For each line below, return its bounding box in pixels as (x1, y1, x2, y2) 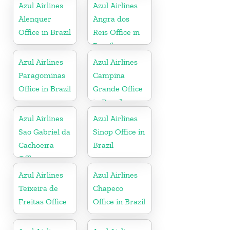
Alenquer (18, 13, 51, 24)
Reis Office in (93, 27, 140, 37)
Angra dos (93, 13, 130, 24)
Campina (93, 70, 125, 80)
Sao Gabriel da (18, 126, 70, 137)
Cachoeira (18, 140, 54, 150)
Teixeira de (18, 183, 58, 193)
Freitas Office (18, 196, 67, 206)
